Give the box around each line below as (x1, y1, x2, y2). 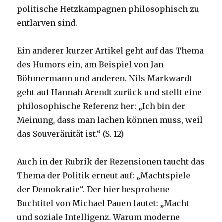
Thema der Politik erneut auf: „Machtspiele (17, 170, 191, 180)
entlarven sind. (17, 17, 78, 28)
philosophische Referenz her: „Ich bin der (17, 101, 186, 111)
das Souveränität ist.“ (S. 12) (17, 128, 124, 139)
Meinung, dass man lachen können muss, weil (17, 114, 203, 125)
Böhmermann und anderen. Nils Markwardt (17, 73, 193, 83)
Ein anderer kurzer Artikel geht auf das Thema (17, 45, 204, 55)
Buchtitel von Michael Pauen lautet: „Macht (17, 198, 190, 208)
